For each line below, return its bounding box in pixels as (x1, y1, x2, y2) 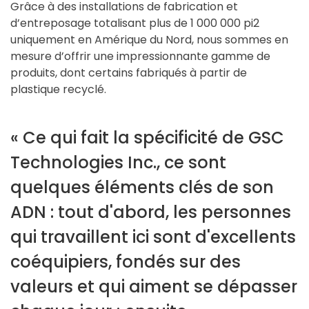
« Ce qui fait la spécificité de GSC (10, 126, 284, 150)
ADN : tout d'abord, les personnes (10, 201, 291, 224)
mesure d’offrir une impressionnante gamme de (10, 48, 270, 65)
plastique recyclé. (10, 81, 106, 98)
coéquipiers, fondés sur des (10, 250, 241, 274)
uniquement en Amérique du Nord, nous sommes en (10, 32, 288, 48)
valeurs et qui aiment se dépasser (10, 275, 297, 299)
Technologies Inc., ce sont (10, 151, 226, 175)
